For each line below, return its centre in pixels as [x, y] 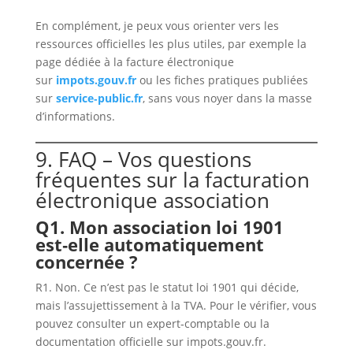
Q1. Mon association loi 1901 [159, 227]
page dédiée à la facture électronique [134, 62]
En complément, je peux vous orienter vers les [157, 26]
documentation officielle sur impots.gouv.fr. [150, 342]
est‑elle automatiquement [149, 245]
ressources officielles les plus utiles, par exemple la [171, 44]
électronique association [152, 201]
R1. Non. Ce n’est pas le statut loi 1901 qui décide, [167, 288]
